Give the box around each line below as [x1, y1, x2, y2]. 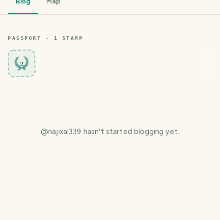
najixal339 [48, 127, 82, 136]
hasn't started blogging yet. [81, 127, 180, 136]
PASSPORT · [8, 35, 54, 41]
